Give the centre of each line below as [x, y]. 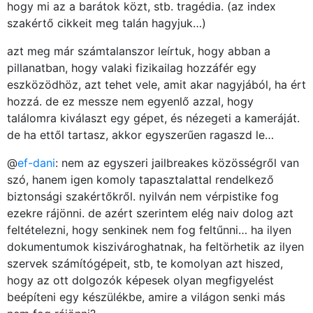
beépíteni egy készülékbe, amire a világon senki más [146, 297]
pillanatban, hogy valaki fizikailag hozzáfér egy [132, 68]
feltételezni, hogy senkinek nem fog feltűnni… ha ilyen [149, 230]
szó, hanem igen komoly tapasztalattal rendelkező [140, 180]
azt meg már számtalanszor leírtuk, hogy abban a [139, 51]
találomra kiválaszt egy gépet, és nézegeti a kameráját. [153, 118]
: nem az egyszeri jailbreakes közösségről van [177, 163]
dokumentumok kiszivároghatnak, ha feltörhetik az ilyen [155, 247]
